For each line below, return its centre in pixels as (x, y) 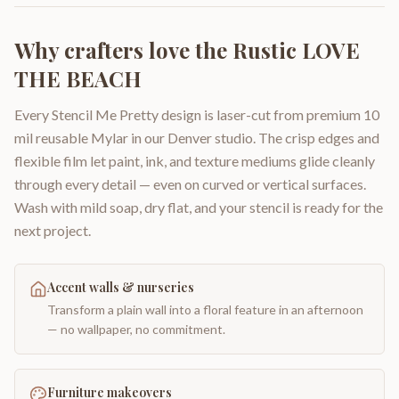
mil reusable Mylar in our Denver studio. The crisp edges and (197, 138)
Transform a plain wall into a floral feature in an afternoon (205, 309)
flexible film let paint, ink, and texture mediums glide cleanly (195, 161)
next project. (53, 230)
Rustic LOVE (296, 50)
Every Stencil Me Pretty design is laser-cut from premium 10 (197, 114)
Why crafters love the (123, 50)
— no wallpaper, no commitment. (136, 329)
